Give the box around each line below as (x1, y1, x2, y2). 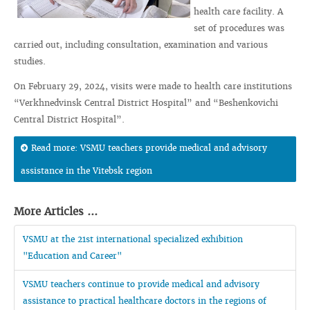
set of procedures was (194, 23, 284, 33)
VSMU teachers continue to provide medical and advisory (23, 279, 259, 289)
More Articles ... (14, 205, 98, 218)
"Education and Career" (23, 250, 122, 261)
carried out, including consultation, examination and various (14, 39, 268, 50)
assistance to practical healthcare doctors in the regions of (23, 295, 266, 306)
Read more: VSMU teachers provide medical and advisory (31, 143, 267, 153)
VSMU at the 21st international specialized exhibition (23, 234, 243, 244)
